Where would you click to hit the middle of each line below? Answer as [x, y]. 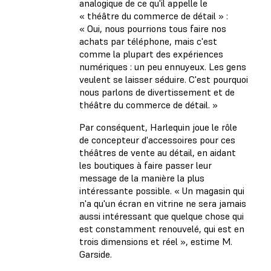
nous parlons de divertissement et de [157, 92]
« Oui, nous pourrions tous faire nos [153, 29]
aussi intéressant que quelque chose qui [162, 216]
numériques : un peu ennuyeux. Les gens [163, 67]
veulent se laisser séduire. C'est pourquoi [164, 80]
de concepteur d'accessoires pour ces [157, 140]
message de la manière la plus [142, 178]
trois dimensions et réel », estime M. [156, 242]
